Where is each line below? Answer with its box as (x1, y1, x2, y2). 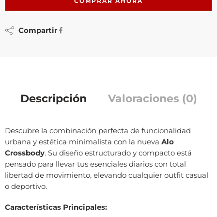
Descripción (20, 92, 87, 105)
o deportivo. (5, 182, 47, 191)
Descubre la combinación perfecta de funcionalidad (5, 126, 191, 135)
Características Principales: (5, 202, 107, 212)
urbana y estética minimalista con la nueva (5, 137, 161, 146)
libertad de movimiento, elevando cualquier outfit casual (5, 170, 208, 180)
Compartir (15, 26, 57, 35)
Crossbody (5, 148, 45, 157)
